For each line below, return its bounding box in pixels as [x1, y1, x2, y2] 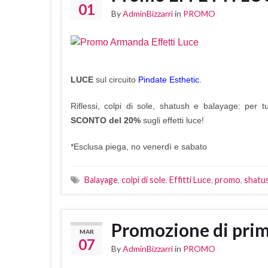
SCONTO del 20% [71, 115, 143, 125]
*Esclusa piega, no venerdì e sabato [71, 141, 207, 151]
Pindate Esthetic [138, 74, 199, 84]
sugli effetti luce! [143, 115, 204, 125]
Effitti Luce [169, 174, 211, 185]
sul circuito [96, 74, 138, 84]
